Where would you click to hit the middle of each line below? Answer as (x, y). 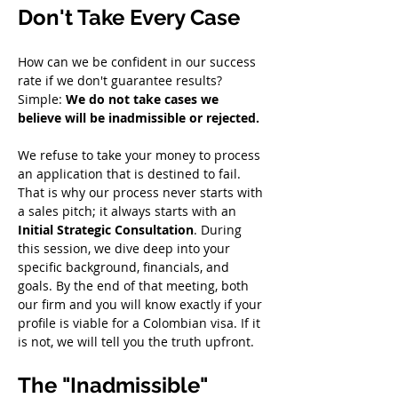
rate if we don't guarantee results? (122, 80)
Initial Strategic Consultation (106, 230)
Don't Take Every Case (129, 17)
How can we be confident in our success (139, 62)
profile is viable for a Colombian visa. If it (141, 323)
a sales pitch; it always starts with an (129, 211)
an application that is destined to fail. (131, 174)
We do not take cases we (144, 99)
